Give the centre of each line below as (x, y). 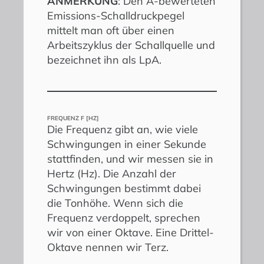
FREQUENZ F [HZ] (73, 118)
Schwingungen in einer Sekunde (127, 144)
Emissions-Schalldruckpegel (116, 15)
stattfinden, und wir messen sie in (130, 159)
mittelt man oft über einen (111, 30)
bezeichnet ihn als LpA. (104, 60)
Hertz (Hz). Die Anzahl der (112, 173)
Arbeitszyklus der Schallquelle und (131, 45)
